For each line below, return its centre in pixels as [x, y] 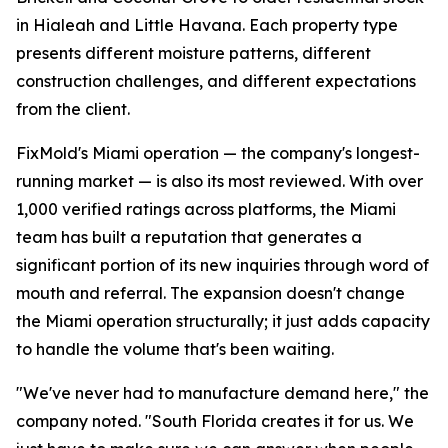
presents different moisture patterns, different [193, 53]
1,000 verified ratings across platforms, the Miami [206, 209]
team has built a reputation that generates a [189, 237]
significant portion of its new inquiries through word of [222, 265]
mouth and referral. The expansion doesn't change [210, 293]
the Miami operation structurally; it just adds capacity [223, 321]
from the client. [73, 109]
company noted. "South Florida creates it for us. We [215, 421]
